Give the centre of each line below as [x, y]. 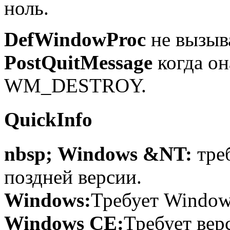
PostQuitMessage [78, 63]
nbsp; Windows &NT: [101, 154]
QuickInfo [48, 120]
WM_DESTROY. [75, 86]
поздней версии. [73, 177]
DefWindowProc [75, 40]
